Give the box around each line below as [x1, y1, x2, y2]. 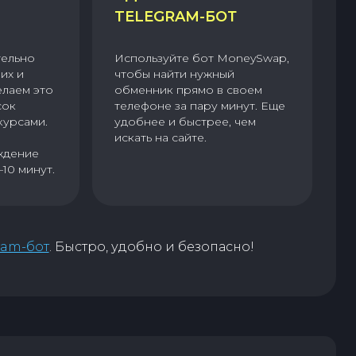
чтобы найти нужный [114, 67, 234, 82]
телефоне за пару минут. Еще [114, 99, 285, 114]
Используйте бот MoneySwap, [114, 51, 289, 66]
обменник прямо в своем [114, 83, 262, 98]
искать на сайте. [114, 130, 207, 145]
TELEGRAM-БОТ [114, 8, 237, 26]
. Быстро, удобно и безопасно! [48, 239, 254, 255]
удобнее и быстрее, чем [114, 114, 256, 130]
